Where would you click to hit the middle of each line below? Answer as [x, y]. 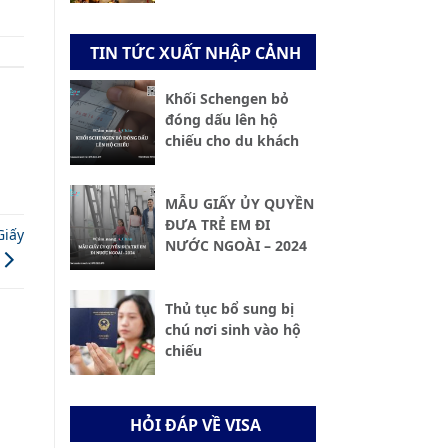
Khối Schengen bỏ [226, 99]
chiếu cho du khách [231, 141]
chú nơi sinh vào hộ [232, 330]
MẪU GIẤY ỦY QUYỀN [239, 204]
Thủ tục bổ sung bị [229, 309]
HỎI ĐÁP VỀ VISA [195, 425]
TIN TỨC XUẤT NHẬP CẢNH [195, 53]
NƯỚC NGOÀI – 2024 [235, 246]
